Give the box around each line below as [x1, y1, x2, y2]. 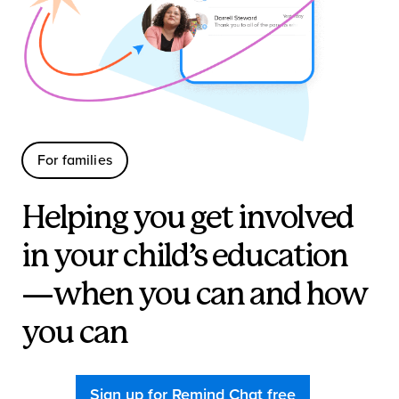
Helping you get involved [21, 204, 353, 235]
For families [37, 151, 112, 170]
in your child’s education [21, 242, 347, 273]
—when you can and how [21, 281, 367, 312]
